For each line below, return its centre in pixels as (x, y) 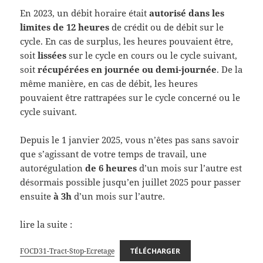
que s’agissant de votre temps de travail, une (114, 154)
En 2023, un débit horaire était (85, 13)
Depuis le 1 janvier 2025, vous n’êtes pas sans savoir (130, 139)
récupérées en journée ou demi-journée (127, 69)
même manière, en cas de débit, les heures (109, 83)
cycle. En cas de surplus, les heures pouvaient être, (127, 41)
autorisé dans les (187, 13)
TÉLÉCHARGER (156, 251)
